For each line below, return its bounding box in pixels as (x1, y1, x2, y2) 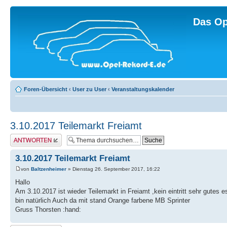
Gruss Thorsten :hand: (15, 206, 81, 214)
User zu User (72, 86, 106, 92)
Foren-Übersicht (24, 86, 67, 92)
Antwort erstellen (10, 134, 51, 140)
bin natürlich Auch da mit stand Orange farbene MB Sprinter (15, 197, 190, 205)
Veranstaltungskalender (111, 86, 174, 92)
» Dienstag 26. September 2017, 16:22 (66, 166, 160, 172)
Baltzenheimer (31, 166, 66, 172)
